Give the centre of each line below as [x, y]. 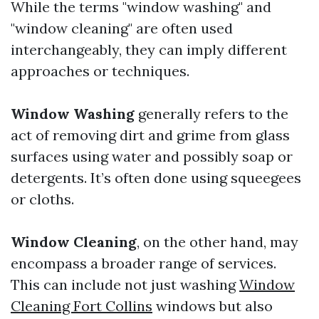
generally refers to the [211, 114]
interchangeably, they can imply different [149, 49]
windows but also [213, 306]
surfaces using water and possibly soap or [152, 156]
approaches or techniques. [100, 71]
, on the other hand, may [218, 242]
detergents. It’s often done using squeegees [156, 178]
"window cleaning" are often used [122, 28]
